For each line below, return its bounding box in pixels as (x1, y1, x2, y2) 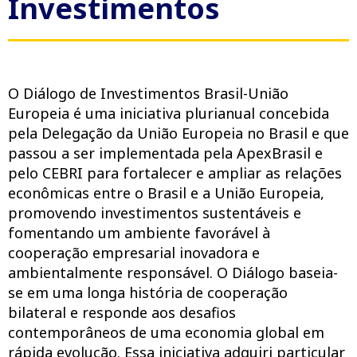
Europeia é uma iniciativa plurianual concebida (8, 104, 329, 123)
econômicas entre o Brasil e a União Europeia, (8, 183, 324, 202)
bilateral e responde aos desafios (8, 303, 236, 322)
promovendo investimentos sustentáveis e (8, 203, 301, 222)
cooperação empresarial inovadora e (8, 243, 260, 262)
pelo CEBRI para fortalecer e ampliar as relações (8, 163, 342, 182)
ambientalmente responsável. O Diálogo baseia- (8, 263, 338, 282)
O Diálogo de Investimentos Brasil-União (8, 84, 288, 103)
